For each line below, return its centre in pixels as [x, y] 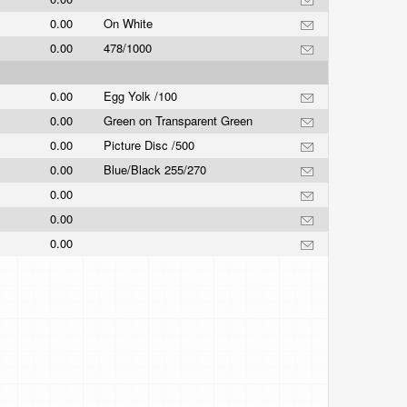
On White [130, 23]
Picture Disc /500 [151, 145]
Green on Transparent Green [180, 120]
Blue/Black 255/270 [157, 169]
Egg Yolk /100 [142, 96]
